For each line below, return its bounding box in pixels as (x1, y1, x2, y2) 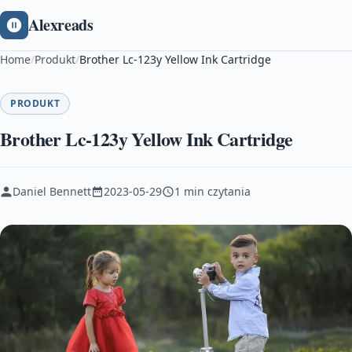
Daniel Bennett (13, 184, 91, 199)
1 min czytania (174, 184, 251, 199)
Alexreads (28, 13, 93, 36)
